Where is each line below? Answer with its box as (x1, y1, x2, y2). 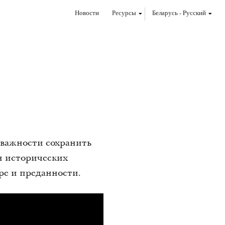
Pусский (183, 8, 206, 17)
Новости (75, 8, 99, 17)
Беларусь (152, 8, 178, 17)
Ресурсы (112, 8, 136, 17)
